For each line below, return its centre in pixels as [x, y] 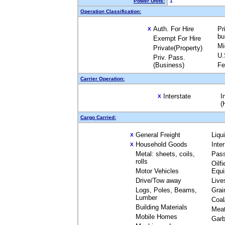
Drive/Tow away [158, 181]
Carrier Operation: [102, 79]
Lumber [146, 198]
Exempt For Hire [177, 38]
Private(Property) [178, 48]
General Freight [158, 135]
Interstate [177, 96]
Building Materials [161, 207]
